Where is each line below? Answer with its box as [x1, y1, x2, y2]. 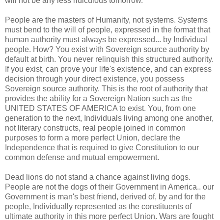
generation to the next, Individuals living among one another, [5, 113, 214, 122]
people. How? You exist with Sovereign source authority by [5, 45, 209, 54]
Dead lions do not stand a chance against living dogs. [5, 172, 191, 181]
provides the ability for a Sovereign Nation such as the [5, 94, 192, 103]
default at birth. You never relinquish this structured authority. [5, 55, 214, 63]
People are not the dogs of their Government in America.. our [5, 182, 214, 191]
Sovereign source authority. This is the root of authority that [5, 84, 208, 93]
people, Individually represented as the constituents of [5, 202, 192, 211]
